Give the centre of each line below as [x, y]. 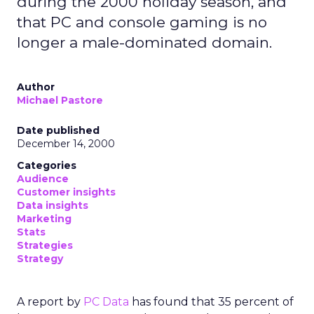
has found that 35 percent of [211, 302]
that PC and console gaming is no [142, 22]
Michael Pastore [60, 100]
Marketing [44, 219]
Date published [58, 130]
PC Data [106, 302]
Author [36, 87]
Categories [47, 165]
